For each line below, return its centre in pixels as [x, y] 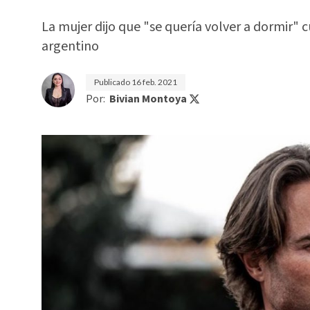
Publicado [113, 82]
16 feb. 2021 [154, 82]
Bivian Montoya [148, 99]
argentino [70, 46]
